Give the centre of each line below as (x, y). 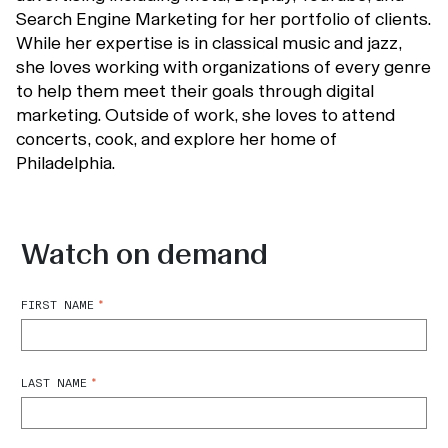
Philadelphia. (65, 163)
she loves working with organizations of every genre (223, 67)
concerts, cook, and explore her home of (176, 139)
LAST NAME (54, 383)
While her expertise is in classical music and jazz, (209, 43)
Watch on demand (144, 254)
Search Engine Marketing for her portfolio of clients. (223, 19)
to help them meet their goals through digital (195, 91)
